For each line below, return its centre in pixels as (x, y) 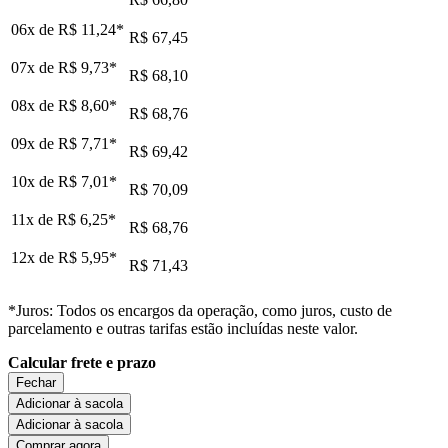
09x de (34, 143)
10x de (34, 181)
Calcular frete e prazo (82, 362)
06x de (34, 29)
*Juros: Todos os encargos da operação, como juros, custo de (200, 310)
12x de (34, 257)
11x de (34, 219)
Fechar (36, 382)
